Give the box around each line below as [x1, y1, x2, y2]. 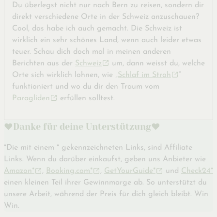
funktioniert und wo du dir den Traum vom [12, 83, 159, 91]
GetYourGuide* [104, 167, 155, 175]
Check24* [181, 167, 213, 175]
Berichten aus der [12, 60, 75, 68]
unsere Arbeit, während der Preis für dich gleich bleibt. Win [4, 190, 208, 199]
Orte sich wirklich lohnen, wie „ [12, 71, 118, 79]
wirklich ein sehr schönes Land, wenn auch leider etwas [12, 36, 201, 45]
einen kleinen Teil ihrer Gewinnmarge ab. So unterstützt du [4, 179, 207, 187]
